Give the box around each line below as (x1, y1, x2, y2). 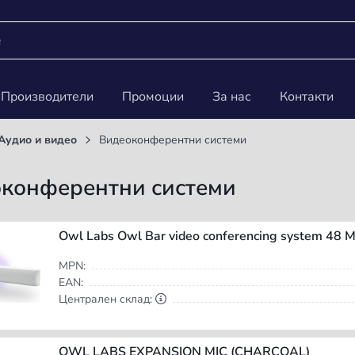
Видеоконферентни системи (98, 132, 246, 148)
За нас (212, 88, 251, 106)
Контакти (280, 88, 334, 106)
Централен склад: (58, 292, 155, 307)
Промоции (122, 88, 184, 106)
